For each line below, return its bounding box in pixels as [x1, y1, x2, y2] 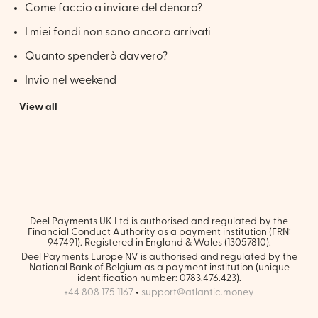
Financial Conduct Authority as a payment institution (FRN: [27, 226, 291, 237]
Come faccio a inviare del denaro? [25, 1, 202, 13]
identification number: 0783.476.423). [77, 273, 241, 283]
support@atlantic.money [141, 287, 254, 297]
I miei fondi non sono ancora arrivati [25, 26, 211, 38]
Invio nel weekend [25, 74, 116, 86]
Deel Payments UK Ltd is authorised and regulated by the [30, 216, 288, 226]
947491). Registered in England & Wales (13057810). [47, 237, 271, 248]
